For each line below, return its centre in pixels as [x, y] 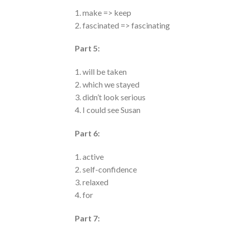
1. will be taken [101, 72]
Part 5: [87, 48]
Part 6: [87, 133]
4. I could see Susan [108, 110]
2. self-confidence [106, 169]
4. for [84, 194]
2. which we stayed [107, 84]
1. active [89, 156]
